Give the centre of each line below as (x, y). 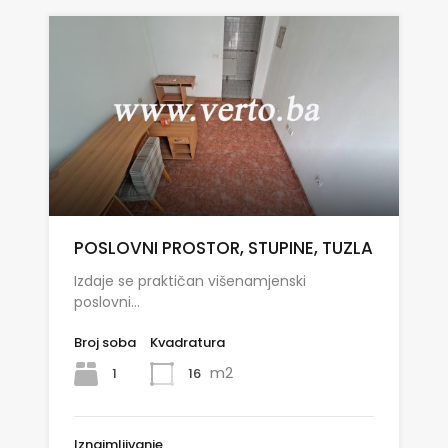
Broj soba (105, 343)
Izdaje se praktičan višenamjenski (190, 281)
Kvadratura (187, 343)
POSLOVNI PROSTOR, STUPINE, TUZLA (223, 248)
